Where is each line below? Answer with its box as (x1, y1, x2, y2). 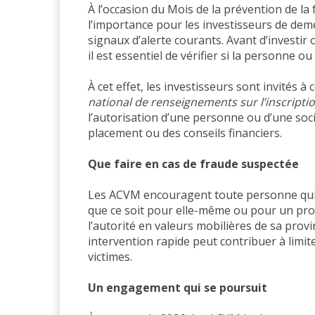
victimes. (88, 248, 132, 264)
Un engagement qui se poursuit (88, 279, 267, 295)
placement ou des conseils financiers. (88, 124, 282, 141)
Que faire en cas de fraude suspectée (88, 155, 299, 172)
